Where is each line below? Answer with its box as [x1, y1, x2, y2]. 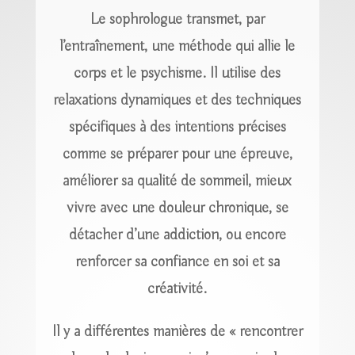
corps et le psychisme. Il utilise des [74, 63, 281, 83]
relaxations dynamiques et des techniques [53, 90, 302, 110]
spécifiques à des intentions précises [68, 116, 286, 137]
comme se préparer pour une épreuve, [62, 143, 292, 164]
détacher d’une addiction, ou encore [68, 224, 286, 245]
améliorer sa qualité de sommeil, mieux [63, 170, 292, 191]
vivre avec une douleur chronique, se [66, 197, 288, 218]
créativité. [147, 278, 208, 299]
